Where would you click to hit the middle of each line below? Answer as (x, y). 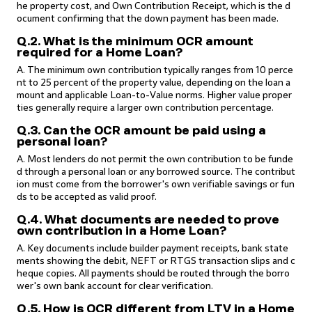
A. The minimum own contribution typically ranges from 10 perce (155, 70)
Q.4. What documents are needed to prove (148, 220)
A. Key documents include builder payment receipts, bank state (153, 248)
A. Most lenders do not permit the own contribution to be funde (155, 159)
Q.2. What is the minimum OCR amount (135, 41)
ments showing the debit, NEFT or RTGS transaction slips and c (156, 261)
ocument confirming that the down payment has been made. (148, 18)
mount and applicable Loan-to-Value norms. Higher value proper (154, 95)
